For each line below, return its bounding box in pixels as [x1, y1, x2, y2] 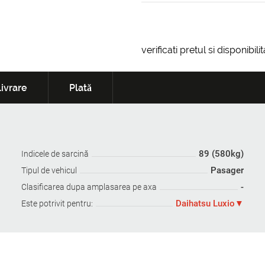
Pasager [211, 165, 244, 176]
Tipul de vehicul [21, 166, 77, 176]
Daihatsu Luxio [176, 198, 235, 209]
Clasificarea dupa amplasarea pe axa [21, 182, 157, 192]
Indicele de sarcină [21, 149, 89, 159]
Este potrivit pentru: [21, 199, 93, 209]
